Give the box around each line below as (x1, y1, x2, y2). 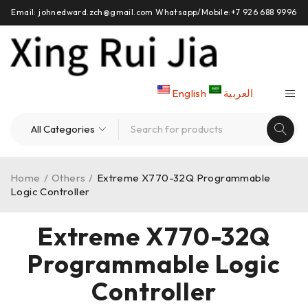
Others (52, 171, 86, 185)
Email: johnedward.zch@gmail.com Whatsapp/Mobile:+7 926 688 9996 (11, 7, 297, 17)
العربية (223, 87, 254, 100)
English (170, 87, 209, 100)
